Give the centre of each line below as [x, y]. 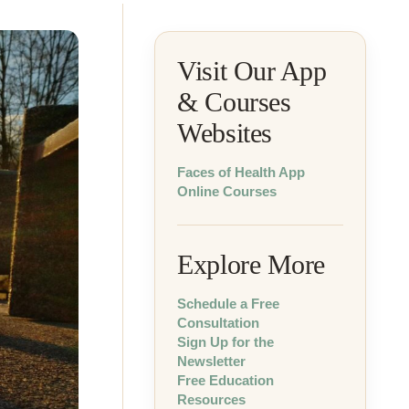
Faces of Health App [241, 172]
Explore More [251, 265]
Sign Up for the [226, 342]
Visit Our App [252, 71]
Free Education [226, 380]
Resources [212, 399]
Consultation [219, 323]
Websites [225, 133]
